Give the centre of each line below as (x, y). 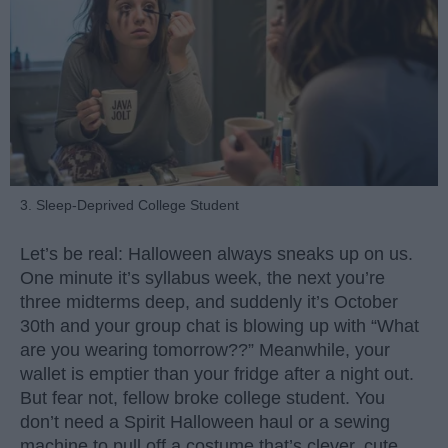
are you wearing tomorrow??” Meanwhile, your (205, 350)
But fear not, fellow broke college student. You (202, 398)
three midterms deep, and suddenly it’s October (209, 302)
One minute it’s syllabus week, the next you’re (202, 278)
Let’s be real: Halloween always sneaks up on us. (216, 254)
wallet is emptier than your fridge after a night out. (217, 374)
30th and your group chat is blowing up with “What (219, 326)
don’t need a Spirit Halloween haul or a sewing (205, 422)
